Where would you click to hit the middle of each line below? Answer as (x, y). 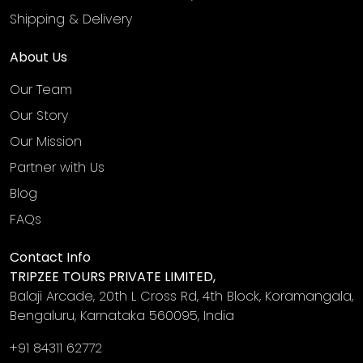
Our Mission (46, 141)
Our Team (41, 90)
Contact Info (50, 257)
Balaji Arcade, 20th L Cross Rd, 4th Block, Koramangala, (181, 296)
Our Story (39, 115)
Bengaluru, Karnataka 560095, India (122, 316)
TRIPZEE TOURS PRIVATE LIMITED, (113, 277)
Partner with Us (57, 167)
